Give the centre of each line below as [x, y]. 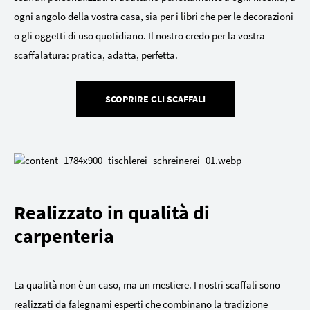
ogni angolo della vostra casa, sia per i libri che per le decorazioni [154, 17]
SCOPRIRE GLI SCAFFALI [155, 99]
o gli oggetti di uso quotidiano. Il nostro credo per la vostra [139, 36]
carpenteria [64, 236]
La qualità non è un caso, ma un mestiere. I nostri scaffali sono [147, 285]
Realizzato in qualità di [112, 213]
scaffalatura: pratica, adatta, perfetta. [96, 55]
